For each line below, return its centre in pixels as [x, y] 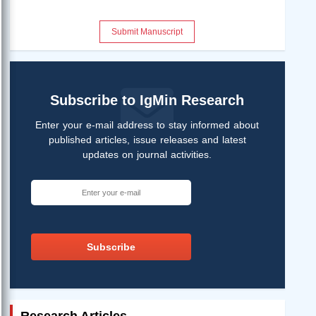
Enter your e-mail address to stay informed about [147, 125]
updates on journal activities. [147, 155]
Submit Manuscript [147, 31]
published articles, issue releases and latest [147, 140]
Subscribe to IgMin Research [147, 101]
